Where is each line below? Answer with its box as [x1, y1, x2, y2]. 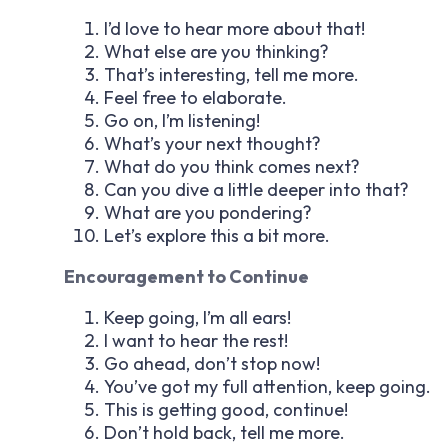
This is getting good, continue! [104, 397, 348, 421]
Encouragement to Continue [64, 264, 309, 288]
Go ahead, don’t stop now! [104, 351, 320, 375]
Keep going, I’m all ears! [104, 305, 291, 329]
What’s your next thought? [104, 131, 321, 155]
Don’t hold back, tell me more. [104, 420, 345, 444]
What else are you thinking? [104, 39, 329, 63]
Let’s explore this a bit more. [104, 223, 330, 247]
